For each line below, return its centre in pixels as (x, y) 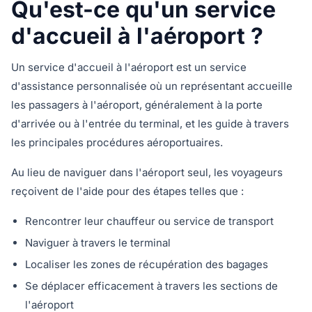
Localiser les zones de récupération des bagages (147, 264)
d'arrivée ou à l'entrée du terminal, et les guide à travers (150, 124)
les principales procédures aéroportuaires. (117, 142)
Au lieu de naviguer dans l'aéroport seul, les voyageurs (147, 172)
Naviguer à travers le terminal (98, 243)
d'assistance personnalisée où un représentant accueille (152, 86)
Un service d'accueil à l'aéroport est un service (129, 67)
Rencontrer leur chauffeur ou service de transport (149, 221)
